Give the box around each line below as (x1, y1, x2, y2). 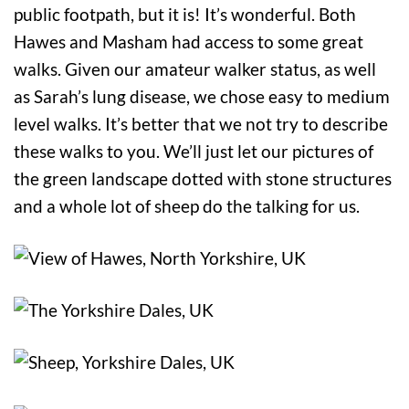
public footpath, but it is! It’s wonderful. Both (14, 3, 356, 25)
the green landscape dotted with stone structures (14, 167, 392, 189)
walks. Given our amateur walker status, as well (14, 58, 376, 79)
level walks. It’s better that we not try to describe (14, 112, 388, 134)
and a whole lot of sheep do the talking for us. (14, 194, 360, 216)
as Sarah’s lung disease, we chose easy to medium (14, 85, 390, 107)
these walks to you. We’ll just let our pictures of (14, 140, 373, 162)
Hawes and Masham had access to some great (14, 30, 363, 52)
